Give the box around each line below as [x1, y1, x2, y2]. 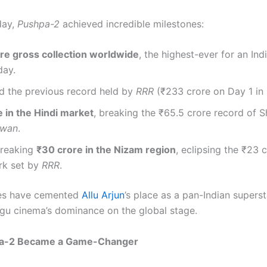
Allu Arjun [82, 189, 125, 201]
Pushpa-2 [17, 17, 60, 30]
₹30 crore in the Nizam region [36, 144, 176, 156]
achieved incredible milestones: [60, 17, 204, 30]
